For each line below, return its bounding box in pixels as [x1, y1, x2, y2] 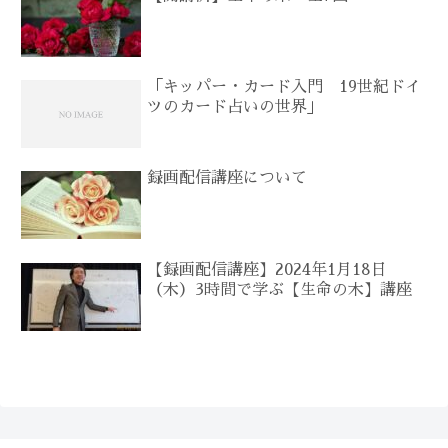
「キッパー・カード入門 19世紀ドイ [147, 79, 422, 96]
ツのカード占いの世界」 [147, 99, 324, 116]
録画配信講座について [147, 170, 308, 187]
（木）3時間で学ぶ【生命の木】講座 [147, 281, 413, 298]
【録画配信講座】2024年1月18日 [147, 261, 388, 278]
